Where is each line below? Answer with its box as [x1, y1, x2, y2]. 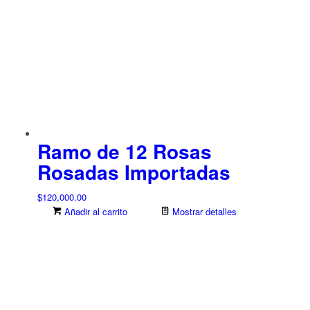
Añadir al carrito [61, 204, 127, 218]
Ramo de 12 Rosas [37, 136, 212, 165]
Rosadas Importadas [37, 157, 230, 186]
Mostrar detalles [169, 204, 237, 218]
